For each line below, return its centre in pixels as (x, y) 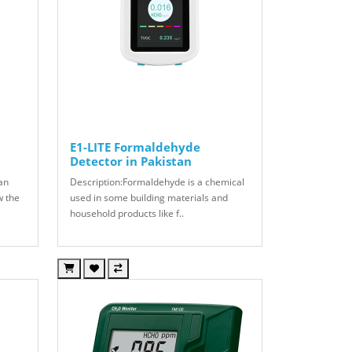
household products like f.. (126, 213)
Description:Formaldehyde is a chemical (157, 181)
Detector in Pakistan (130, 161)
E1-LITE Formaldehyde (135, 147)
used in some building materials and (148, 197)
